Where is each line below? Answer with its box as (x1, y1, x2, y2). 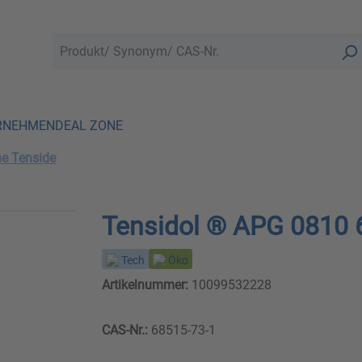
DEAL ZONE (55, 117, 123, 133)
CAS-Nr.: (101, 322, 148, 339)
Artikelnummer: (101, 277, 188, 293)
